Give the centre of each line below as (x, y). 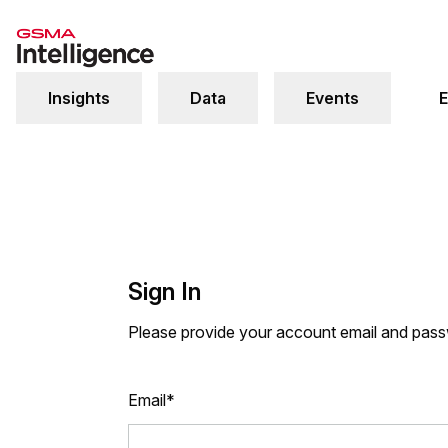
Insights (79, 98)
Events (332, 98)
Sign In (164, 291)
